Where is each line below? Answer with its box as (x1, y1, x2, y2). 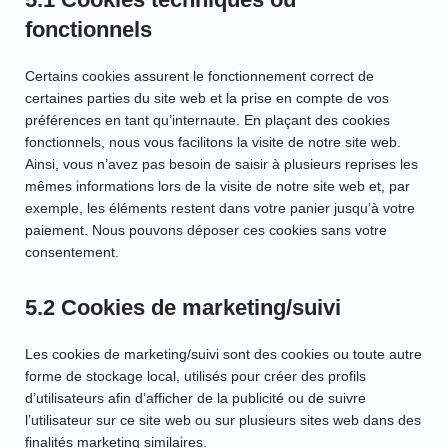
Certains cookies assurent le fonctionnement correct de (25, 68, 374, 85)
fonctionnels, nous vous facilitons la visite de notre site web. (25, 134, 401, 151)
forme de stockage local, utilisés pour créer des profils (25, 368, 366, 385)
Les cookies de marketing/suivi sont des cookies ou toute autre (25, 346, 422, 363)
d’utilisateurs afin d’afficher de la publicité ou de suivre (25, 390, 366, 407)
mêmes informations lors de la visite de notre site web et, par (25, 178, 410, 195)
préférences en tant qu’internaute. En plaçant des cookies (25, 112, 390, 129)
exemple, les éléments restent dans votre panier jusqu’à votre (25, 200, 415, 217)
